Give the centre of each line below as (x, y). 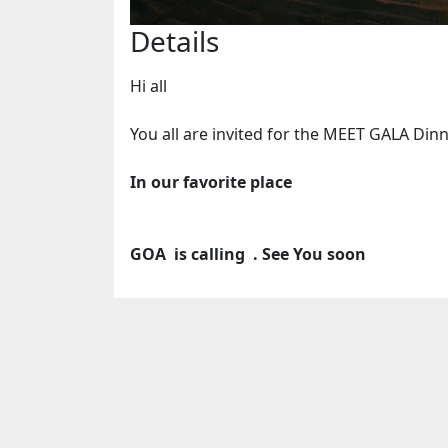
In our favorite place (213, 182)
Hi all (150, 86)
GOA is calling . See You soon (248, 254)
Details (174, 41)
